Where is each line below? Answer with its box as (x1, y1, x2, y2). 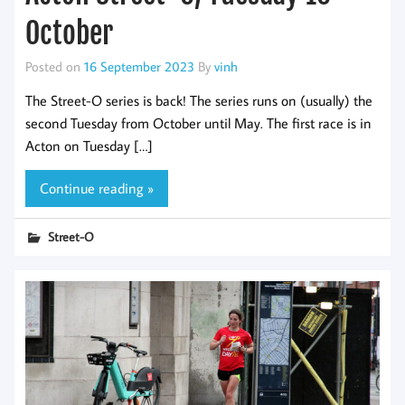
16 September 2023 (84, 57, 194, 76)
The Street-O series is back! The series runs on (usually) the (25, 91, 372, 110)
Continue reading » (40, 178, 154, 197)
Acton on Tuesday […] (25, 137, 153, 155)
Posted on (25, 57, 84, 76)
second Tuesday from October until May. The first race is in (25, 114, 372, 133)
